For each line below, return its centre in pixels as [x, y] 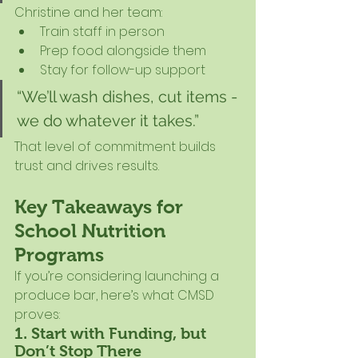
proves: [37, 315]
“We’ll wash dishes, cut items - [129, 97]
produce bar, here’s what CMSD [116, 296]
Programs [59, 255]
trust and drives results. [87, 166]
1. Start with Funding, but [112, 334]
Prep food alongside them [123, 51]
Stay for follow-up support [123, 70]
